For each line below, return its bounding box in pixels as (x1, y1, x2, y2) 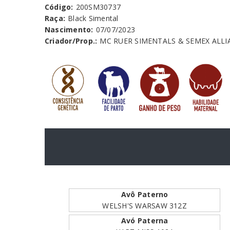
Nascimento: (45, 24, 93, 34)
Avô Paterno (121, 189, 168, 200)
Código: (45, 2, 73, 12)
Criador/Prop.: (45, 35, 98, 46)
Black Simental (68, 13, 119, 23)
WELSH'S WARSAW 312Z (102, 201, 187, 211)
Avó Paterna (121, 216, 168, 226)
